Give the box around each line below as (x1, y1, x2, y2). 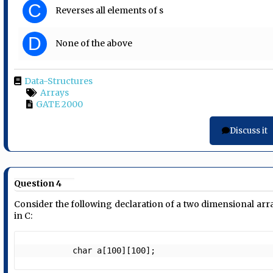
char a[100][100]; (73, 246, 175, 256)
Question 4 (14, 178, 62, 190)
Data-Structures (24, 76, 93, 87)
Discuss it (229, 126, 268, 136)
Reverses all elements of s (55, 5, 164, 16)
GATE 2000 (36, 99, 83, 110)
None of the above (55, 38, 133, 49)
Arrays (40, 87, 69, 99)
